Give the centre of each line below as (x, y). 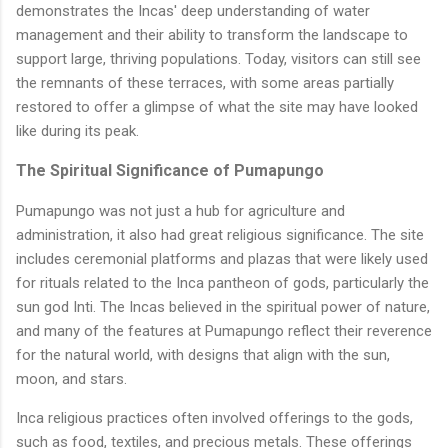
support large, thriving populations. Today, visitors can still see (218, 58)
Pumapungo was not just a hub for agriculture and (180, 210)
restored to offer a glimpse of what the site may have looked (217, 106)
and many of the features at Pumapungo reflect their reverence (224, 330)
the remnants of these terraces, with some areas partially (205, 82)
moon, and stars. (71, 378)
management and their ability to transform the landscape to (212, 34)
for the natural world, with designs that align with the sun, (203, 354)
